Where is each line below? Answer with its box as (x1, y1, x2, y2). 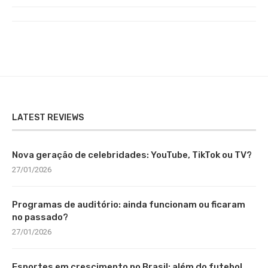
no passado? (12, 211, 68, 223)
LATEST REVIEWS (12, 112, 84, 123)
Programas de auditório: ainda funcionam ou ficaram (12, 199, 245, 210)
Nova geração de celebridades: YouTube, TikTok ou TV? (12, 149, 252, 160)
